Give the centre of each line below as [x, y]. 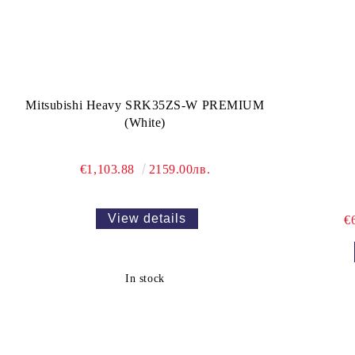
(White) [145, 123]
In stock [145, 279]
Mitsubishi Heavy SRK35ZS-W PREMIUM [145, 105]
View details [147, 218]
